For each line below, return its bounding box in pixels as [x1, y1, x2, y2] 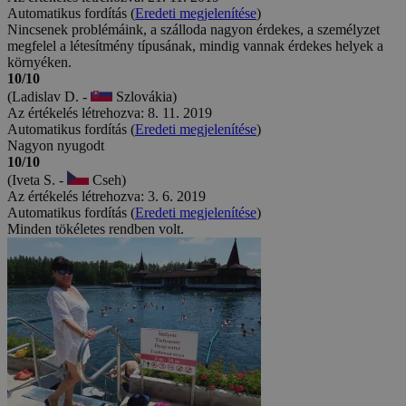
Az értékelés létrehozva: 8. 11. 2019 [7, 104, 212, 121]
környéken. [7, 53, 72, 70]
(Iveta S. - [7, 171, 67, 188]
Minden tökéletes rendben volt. [7, 220, 184, 237]
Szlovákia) [112, 88, 177, 104]
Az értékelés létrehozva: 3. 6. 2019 [7, 188, 206, 204]
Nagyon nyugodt [7, 137, 104, 153]
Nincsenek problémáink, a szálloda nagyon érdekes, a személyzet [7, 21, 380, 37]
